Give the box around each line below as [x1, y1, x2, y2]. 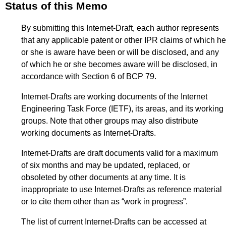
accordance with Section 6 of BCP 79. [21, 72, 156, 81]
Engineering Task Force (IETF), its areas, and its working [21, 104, 223, 114]
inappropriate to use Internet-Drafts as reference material [21, 185, 222, 194]
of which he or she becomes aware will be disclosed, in [21, 60, 217, 69]
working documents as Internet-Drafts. [21, 129, 156, 138]
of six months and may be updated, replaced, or [21, 161, 190, 170]
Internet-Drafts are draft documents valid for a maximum [21, 149, 218, 158]
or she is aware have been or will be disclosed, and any [21, 48, 219, 57]
